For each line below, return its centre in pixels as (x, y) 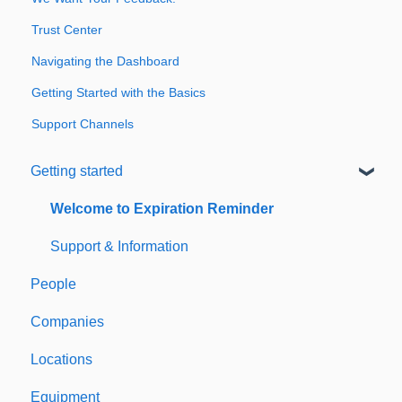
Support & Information (119, 246)
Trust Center (67, 29)
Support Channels (83, 123)
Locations (61, 359)
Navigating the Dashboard (106, 61)
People (53, 284)
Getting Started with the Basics (119, 92)
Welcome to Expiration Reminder (162, 208)
